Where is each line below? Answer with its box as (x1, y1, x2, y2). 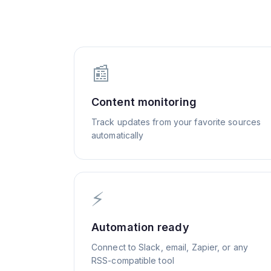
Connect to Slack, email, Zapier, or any (91, 242, 248, 252)
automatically (91, 130, 144, 140)
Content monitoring (91, 96, 197, 108)
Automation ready (91, 221, 189, 233)
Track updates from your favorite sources (91, 117, 261, 127)
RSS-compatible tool (91, 255, 174, 266)
